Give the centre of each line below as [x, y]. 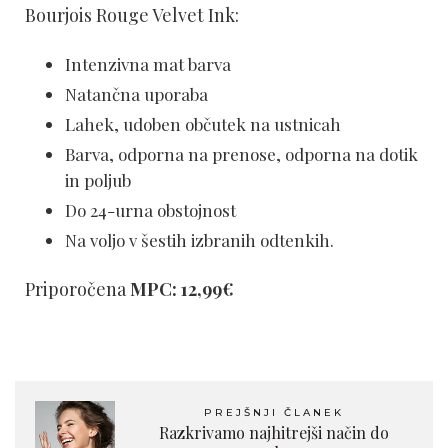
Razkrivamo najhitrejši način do [274, 432]
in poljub [100, 179]
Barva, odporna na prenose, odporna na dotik [241, 153]
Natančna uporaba [136, 93]
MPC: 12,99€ [182, 288]
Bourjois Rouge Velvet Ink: [132, 14]
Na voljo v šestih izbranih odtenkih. [199, 239]
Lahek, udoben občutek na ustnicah [203, 123]
